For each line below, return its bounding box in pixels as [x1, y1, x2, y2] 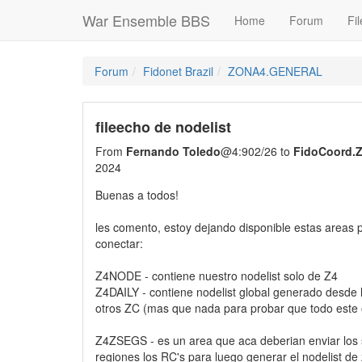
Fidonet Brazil [143, 63, 213, 79]
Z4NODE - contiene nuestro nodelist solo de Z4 [95, 267, 338, 284]
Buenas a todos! [95, 187, 179, 203]
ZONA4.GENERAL [228, 63, 322, 79]
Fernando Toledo [126, 143, 221, 159]
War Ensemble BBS [82, 10, 210, 31]
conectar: [95, 235, 143, 251]
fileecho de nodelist [95, 116, 231, 137]
